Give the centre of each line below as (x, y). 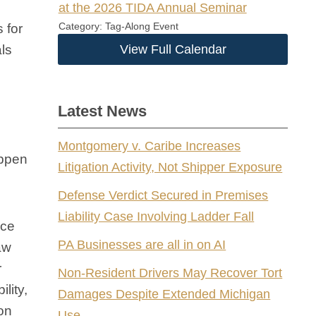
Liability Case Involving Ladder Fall (156, 217)
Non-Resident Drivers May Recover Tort (170, 273)
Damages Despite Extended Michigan (164, 294)
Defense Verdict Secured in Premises (163, 195)
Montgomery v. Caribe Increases (150, 146)
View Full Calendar (173, 49)
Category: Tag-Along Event (118, 26)
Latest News (103, 111)
